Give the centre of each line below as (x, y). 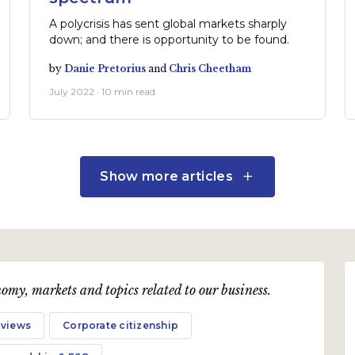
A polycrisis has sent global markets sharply (168, 23)
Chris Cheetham (210, 68)
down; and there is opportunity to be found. (169, 39)
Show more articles (167, 177)
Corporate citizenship (121, 326)
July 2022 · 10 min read (102, 91)
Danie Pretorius (105, 68)
